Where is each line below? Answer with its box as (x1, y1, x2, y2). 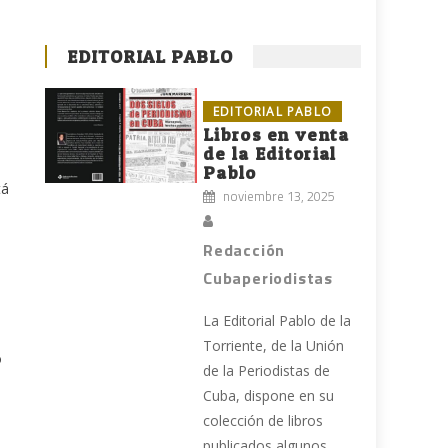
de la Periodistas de (203, 361, 331, 381)
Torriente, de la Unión (203, 336, 345, 356)
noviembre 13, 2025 (223, 186, 336, 207)
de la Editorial (203, 143, 337, 165)
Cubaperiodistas (203, 266, 334, 291)
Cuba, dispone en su (203, 386, 335, 406)
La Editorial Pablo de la (203, 311, 352, 331)
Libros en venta (203, 124, 350, 146)
